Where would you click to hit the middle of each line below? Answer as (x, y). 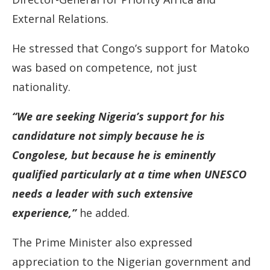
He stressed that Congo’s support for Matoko (131, 48)
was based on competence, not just (105, 67)
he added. (105, 213)
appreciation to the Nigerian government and (131, 262)
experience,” (44, 213)
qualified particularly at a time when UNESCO (129, 174)
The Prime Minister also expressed (102, 242)
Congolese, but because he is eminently (114, 155)
